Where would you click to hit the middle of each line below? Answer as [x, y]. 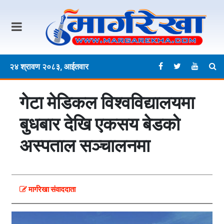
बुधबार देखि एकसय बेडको [100, 124]
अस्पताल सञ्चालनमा [85, 146]
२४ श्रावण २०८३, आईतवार [49, 67]
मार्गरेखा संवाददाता [51, 189]
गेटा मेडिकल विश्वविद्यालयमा [107, 103]
